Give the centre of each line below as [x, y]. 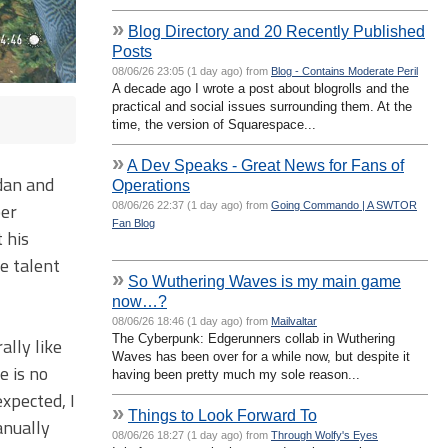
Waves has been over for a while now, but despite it [261, 356]
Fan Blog [133, 222]
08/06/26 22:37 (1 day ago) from [191, 204]
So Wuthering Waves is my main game [264, 280]
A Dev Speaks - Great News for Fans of [265, 164]
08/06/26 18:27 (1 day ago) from [191, 434]
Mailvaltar [294, 320]
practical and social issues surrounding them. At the [262, 106]
